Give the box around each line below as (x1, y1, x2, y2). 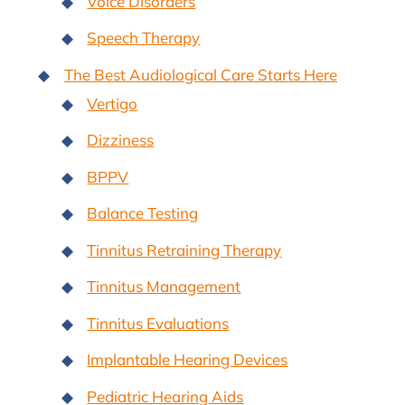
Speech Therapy (87, 28, 201, 48)
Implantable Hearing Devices (87, 350, 288, 370)
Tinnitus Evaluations (87, 313, 230, 333)
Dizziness (87, 130, 155, 150)
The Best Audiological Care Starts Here (63, 64, 337, 84)
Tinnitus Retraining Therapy (87, 240, 282, 259)
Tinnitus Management (87, 277, 241, 297)
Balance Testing (87, 203, 199, 223)
